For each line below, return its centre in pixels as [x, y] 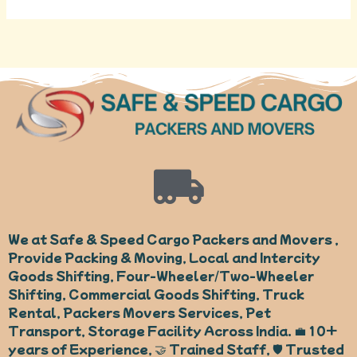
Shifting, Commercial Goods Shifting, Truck [156, 294]
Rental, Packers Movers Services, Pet [139, 312]
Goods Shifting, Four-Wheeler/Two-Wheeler [161, 276]
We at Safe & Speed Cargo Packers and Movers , [173, 239]
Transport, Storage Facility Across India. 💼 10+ [173, 331]
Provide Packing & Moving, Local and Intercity [164, 257]
